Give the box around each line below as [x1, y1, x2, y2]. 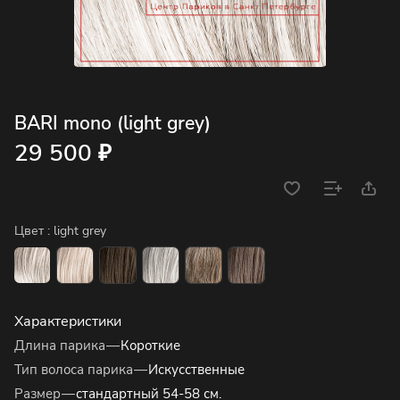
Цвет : [14, 222, 54, 240]
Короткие [121, 337, 180, 355]
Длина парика [14, 337, 105, 355]
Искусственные [148, 361, 245, 379]
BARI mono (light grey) [14, 111, 211, 137]
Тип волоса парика [14, 361, 133, 379]
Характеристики [14, 312, 121, 332]
